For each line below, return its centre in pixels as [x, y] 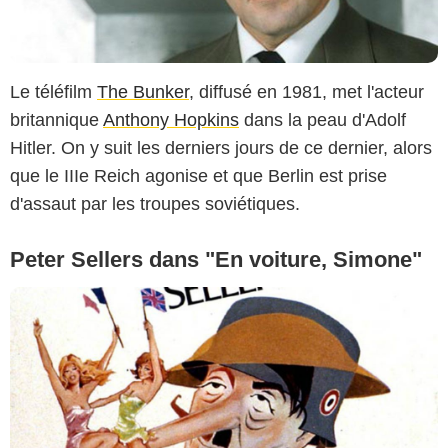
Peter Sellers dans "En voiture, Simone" [216, 260]
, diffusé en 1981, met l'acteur [306, 92]
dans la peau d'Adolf [322, 120]
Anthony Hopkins [171, 120]
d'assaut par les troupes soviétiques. [155, 204]
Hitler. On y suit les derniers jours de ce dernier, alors [221, 148]
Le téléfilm [53, 92]
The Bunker [143, 92]
